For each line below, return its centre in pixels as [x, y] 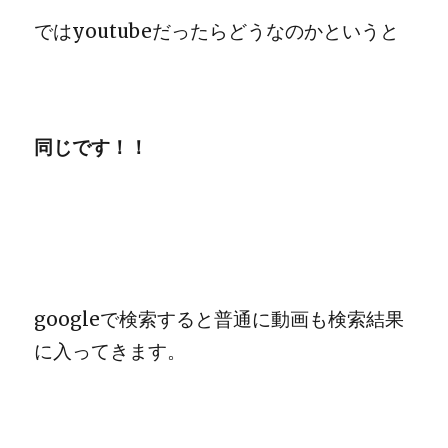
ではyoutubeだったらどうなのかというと [217, 31]
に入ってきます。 [110, 351]
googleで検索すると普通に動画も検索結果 [219, 319]
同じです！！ [91, 147]
